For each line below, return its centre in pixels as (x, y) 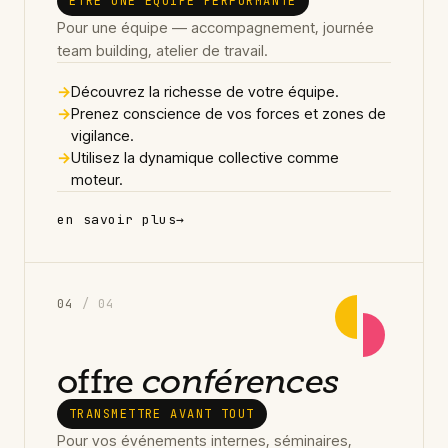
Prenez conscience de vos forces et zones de (228, 113)
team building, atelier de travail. (162, 50)
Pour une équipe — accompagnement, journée (215, 27)
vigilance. (102, 135)
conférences (240, 381)
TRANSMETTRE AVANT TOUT (162, 413)
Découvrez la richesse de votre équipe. (205, 91)
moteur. (97, 179)
